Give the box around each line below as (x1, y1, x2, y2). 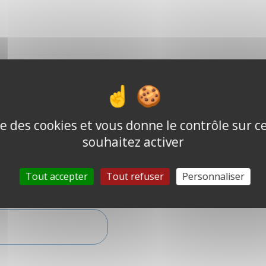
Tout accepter (25, 170, 88, 183)
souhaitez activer (82, 134, 184, 150)
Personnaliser (182, 170, 245, 183)
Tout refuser (106, 170, 164, 183)
